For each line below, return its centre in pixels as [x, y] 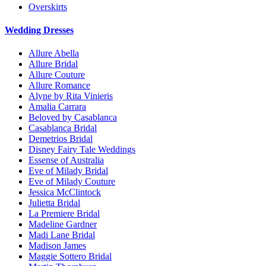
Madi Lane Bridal [62, 235]
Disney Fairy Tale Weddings [82, 150]
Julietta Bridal [54, 203]
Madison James [57, 246]
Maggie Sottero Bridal [70, 256]
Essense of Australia [66, 160]
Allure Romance [59, 85]
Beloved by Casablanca [73, 118]
